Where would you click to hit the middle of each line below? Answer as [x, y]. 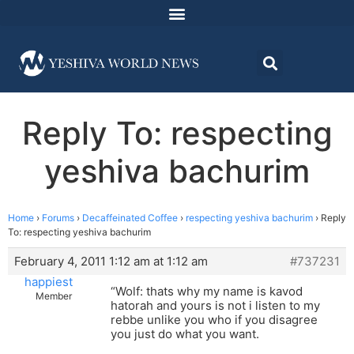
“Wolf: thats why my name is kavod [207, 292]
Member [53, 296]
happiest [49, 282]
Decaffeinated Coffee [130, 218]
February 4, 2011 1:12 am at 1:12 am [111, 262]
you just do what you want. [185, 334]
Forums [58, 218]
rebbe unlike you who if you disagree [214, 320]
